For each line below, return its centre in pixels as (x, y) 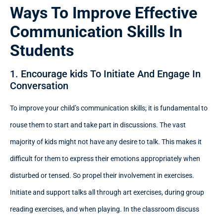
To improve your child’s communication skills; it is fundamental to (109, 108)
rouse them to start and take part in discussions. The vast (98, 125)
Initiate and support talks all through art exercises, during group (107, 193)
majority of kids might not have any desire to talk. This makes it (106, 142)
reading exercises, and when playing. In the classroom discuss (105, 209)
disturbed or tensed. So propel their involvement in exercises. (102, 176)
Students (42, 51)
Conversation (39, 86)
